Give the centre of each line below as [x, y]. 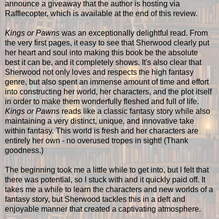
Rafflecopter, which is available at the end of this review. [102, 13]
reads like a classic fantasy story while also [135, 111]
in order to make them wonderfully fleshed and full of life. [102, 101]
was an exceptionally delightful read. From [134, 33]
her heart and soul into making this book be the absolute [101, 52]
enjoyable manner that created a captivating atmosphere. [103, 209]
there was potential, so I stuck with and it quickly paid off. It [105, 179]
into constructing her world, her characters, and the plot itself [108, 91]
